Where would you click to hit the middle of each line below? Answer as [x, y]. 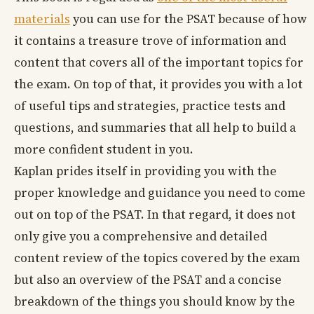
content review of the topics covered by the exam [157, 258]
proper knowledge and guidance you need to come [160, 192]
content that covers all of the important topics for [159, 62]
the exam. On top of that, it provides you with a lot [158, 84]
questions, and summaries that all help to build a [155, 127]
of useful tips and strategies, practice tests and [150, 105]
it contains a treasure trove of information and [150, 40]
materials [42, 19]
